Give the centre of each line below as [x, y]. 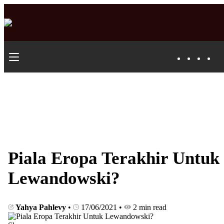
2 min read [149, 207]
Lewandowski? [64, 178]
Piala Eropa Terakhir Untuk [114, 158]
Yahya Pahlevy [41, 207]
